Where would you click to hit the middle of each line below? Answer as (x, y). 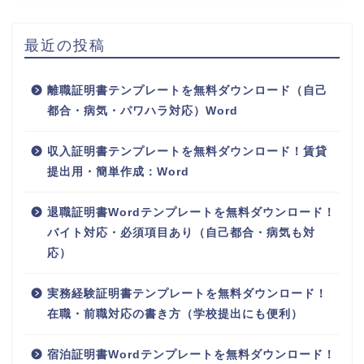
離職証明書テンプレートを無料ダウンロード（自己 (187, 90)
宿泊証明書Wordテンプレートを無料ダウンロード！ (191, 354)
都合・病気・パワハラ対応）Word (143, 110)
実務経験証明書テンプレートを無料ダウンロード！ (187, 293)
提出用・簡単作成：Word (118, 171)
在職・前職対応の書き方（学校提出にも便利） (175, 314)
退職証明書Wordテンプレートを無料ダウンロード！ (191, 212)
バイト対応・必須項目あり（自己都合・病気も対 (181, 232)
